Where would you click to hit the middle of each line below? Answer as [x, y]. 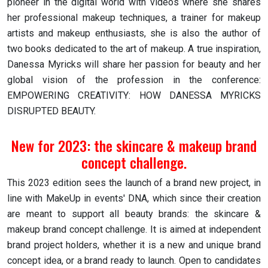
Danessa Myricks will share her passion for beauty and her [134, 64]
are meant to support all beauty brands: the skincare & [134, 214]
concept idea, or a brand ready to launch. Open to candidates [134, 260]
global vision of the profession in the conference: [134, 80]
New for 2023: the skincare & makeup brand [134, 145]
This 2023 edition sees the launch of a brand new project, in [134, 182]
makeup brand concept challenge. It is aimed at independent [134, 229]
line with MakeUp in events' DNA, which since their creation [134, 198]
